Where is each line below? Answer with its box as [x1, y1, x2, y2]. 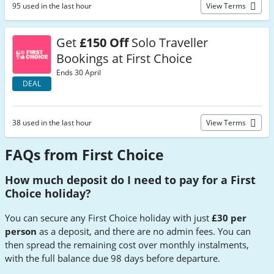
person [5, 224, 37, 237]
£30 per [212, 211, 246, 224]
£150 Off [80, 34, 128, 51]
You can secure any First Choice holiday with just [5, 211, 212, 224]
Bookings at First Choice [56, 50, 192, 67]
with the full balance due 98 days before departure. [5, 251, 220, 264]
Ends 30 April [56, 67, 101, 78]
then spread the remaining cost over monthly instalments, [5, 238, 249, 251]
